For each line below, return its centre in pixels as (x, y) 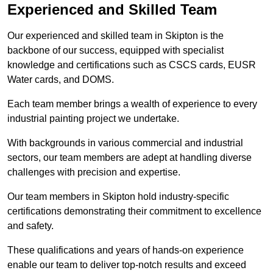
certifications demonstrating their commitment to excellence (134, 211)
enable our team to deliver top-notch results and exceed (127, 265)
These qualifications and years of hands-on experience (126, 250)
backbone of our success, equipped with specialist (115, 51)
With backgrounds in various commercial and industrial (125, 143)
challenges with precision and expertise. (94, 172)
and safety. (30, 226)
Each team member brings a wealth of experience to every (132, 104)
